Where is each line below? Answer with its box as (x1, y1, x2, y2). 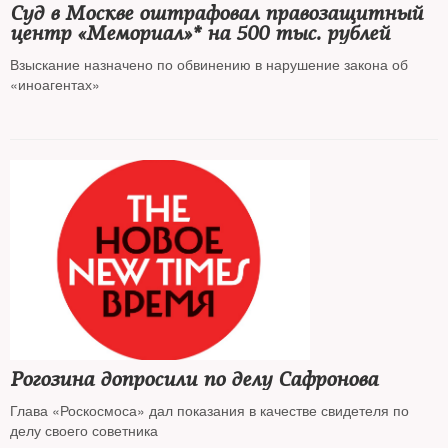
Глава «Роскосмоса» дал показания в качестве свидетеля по (10, 400, 409, 420)
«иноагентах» (10, 74, 100, 94)
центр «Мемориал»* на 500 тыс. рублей (10, 21, 390, 46)
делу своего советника (10, 420, 158, 440)
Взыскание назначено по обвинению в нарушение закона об (10, 54, 408, 74)
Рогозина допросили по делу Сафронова (10, 367, 378, 392)
